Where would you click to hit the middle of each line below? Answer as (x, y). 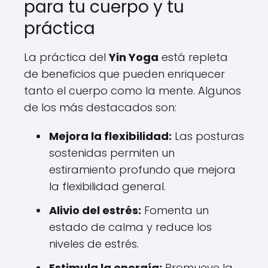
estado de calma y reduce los (130, 227)
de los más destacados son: (100, 107)
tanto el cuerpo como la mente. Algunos (133, 91)
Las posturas (208, 136)
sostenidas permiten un (112, 153)
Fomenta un (175, 210)
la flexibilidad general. (107, 186)
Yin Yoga (134, 57)
